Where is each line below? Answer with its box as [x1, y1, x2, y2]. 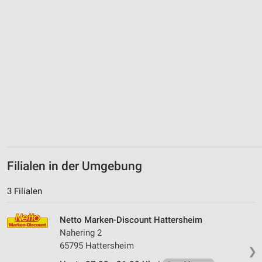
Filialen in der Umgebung [7, 158, 142, 173]
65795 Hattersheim [60, 240, 134, 251]
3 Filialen [7, 185, 42, 196]
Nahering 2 [60, 227, 102, 238]
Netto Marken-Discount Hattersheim [60, 214, 202, 225]
